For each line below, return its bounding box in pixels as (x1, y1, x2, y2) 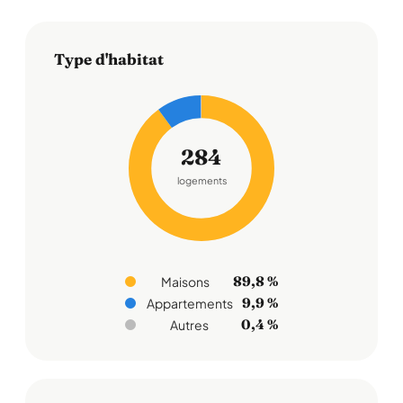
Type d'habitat (54, 49, 164, 68)
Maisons (161, 273, 210, 290)
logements (176, 174, 227, 188)
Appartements (147, 295, 233, 311)
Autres (170, 317, 209, 333)
